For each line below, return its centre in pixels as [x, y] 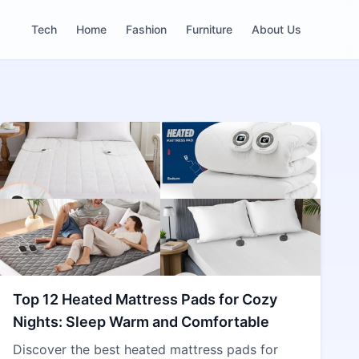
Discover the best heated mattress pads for [145, 349]
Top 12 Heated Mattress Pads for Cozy [145, 299]
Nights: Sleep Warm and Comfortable [141, 322]
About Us [276, 29]
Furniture [209, 29]
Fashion [146, 29]
